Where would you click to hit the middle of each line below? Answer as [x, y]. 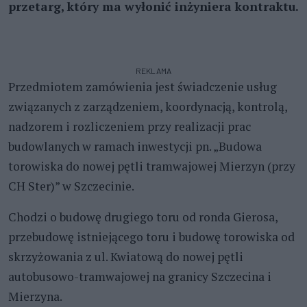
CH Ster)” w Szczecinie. [71, 186]
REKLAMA [153, 70]
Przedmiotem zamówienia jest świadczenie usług [143, 86]
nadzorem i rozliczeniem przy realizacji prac [130, 126]
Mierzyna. [35, 296]
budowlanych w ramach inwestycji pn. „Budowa [135, 146]
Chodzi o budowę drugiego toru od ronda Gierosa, [143, 217]
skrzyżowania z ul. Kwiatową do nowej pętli [126, 256]
